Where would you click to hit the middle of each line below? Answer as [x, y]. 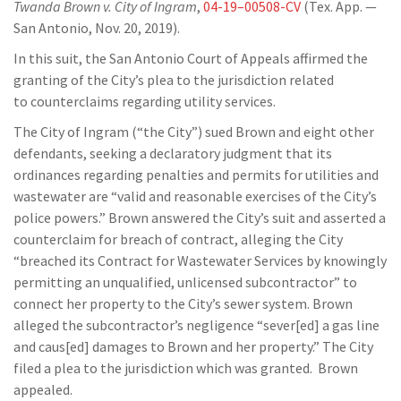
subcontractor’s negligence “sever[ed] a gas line [233, 325]
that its [309, 153]
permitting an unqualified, [94, 282]
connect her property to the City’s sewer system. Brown [183, 303]
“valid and [140, 196]
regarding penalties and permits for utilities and [230, 175]
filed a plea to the [69, 368]
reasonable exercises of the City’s [275, 196]
